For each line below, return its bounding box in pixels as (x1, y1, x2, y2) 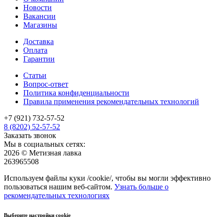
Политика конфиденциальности (23, 89, 129, 97)
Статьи (23, 71, 46, 80)
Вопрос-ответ (23, 80, 68, 89)
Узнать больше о (114, 183, 169, 191)
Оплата (23, 46, 47, 55)
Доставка (23, 37, 54, 46)
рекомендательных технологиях (4, 191, 109, 200)
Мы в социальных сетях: (4, 140, 85, 149)
